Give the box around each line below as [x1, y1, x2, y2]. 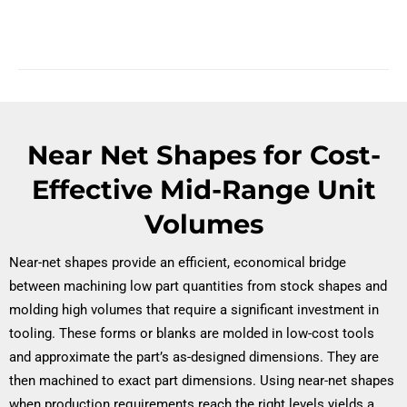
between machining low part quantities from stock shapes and [9, 278, 387, 295]
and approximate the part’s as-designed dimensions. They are [9, 349, 379, 366]
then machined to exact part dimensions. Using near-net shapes [9, 372, 394, 390]
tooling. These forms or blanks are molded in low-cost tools [9, 325, 374, 342]
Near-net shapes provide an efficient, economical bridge [9, 254, 346, 272]
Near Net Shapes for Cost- [26, 139, 381, 172]
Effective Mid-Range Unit [31, 174, 376, 206]
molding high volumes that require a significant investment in [9, 302, 379, 319]
